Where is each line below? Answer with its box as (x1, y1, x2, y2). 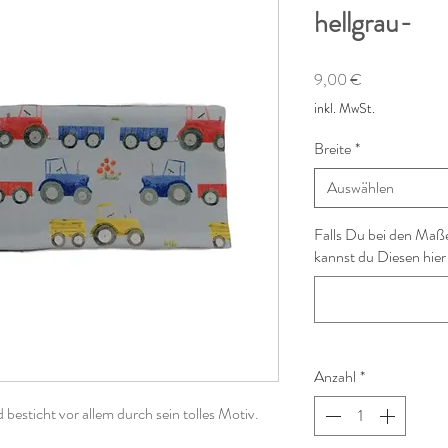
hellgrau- (314, 2, 412, 43)
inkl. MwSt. (314, 97, 375, 118)
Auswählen (327, 175, 394, 199)
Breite (314, 136, 351, 160)
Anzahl (314, 364, 356, 388)
